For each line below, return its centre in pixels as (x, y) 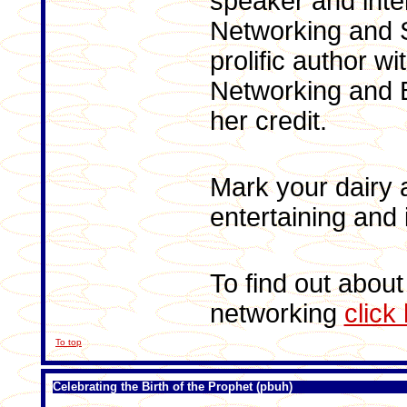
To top (69, 342)
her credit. (268, 121)
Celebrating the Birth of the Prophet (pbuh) (173, 387)
